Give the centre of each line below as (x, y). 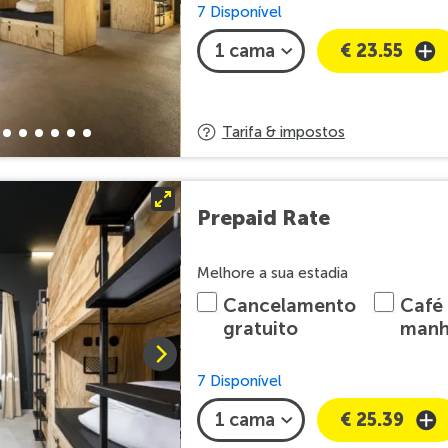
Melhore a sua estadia (272, 273)
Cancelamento (289, 305)
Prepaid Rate (263, 217)
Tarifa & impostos (283, 132)
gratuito (260, 328)
